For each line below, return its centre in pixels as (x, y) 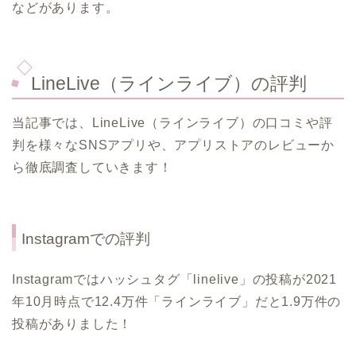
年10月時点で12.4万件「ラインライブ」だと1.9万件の (177, 302)
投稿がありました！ (72, 324)
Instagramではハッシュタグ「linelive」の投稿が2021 (174, 280)
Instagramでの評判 (86, 239)
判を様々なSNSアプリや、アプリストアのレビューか (173, 145)
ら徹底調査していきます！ (92, 168)
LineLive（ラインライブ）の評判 (169, 84)
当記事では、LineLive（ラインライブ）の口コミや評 (172, 123)
